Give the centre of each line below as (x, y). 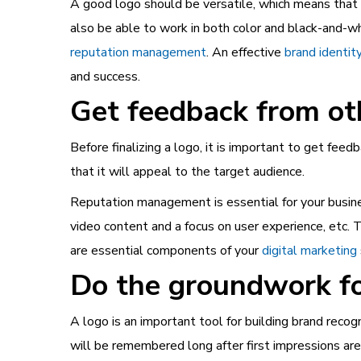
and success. (105, 77)
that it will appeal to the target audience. (187, 172)
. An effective (245, 52)
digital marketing (309, 251)
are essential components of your (166, 251)
